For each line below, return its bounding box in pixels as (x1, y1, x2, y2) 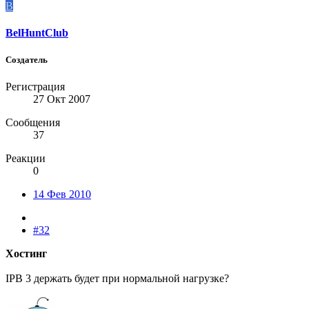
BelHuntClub (6, 26, 68, 39)
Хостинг (6, 248, 47, 260)
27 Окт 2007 (33, 93, 90, 106)
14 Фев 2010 (33, 188, 91, 201)
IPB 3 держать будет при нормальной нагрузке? (6, 272, 229, 285)
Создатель (6, 54, 48, 66)
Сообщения (6, 117, 60, 129)
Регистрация (6, 81, 65, 93)
